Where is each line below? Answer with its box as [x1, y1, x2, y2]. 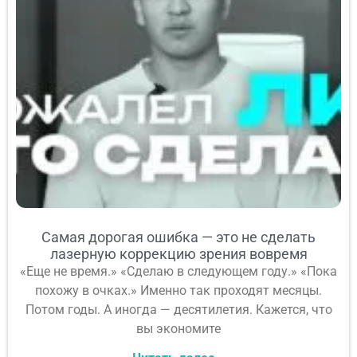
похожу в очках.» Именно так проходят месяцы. [35, 283, 322, 299]
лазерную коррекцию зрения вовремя [49, 245, 308, 263]
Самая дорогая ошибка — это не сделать [41, 229, 316, 246]
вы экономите [136, 321, 221, 337]
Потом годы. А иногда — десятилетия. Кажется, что [25, 302, 332, 318]
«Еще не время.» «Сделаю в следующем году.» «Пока [20, 264, 337, 280]
